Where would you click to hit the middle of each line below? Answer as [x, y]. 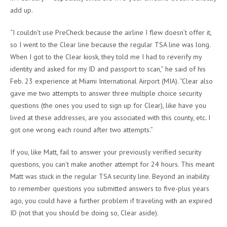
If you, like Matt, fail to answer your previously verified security [106, 152]
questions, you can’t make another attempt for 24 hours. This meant [112, 164]
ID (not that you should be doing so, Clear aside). [84, 213]
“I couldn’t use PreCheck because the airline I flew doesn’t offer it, [111, 33]
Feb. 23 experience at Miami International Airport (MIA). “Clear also [111, 81]
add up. [22, 10]
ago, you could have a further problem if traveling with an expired [111, 201]
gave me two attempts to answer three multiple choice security [106, 93]
